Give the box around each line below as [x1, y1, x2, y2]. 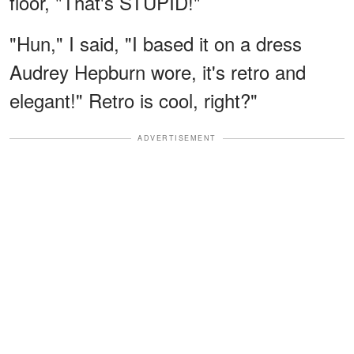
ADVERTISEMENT [137, 133, 217, 144]
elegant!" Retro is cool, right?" [9, 86, 258, 115]
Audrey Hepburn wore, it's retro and [9, 58, 306, 86]
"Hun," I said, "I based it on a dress [9, 29, 302, 58]
